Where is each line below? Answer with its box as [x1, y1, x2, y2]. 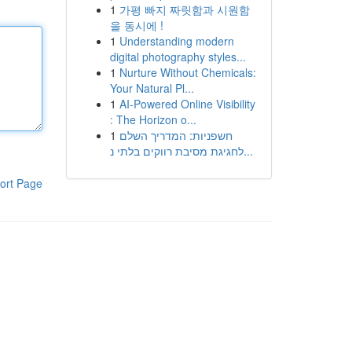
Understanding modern [119, 33, 234, 49]
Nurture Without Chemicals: [119, 64, 256, 80]
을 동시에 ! [109, 17, 163, 33]
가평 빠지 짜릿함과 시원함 [119, 2, 250, 17]
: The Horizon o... [109, 112, 196, 127]
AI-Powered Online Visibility [119, 96, 255, 112]
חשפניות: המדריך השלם [119, 127, 233, 143]
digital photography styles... [109, 49, 246, 64]
